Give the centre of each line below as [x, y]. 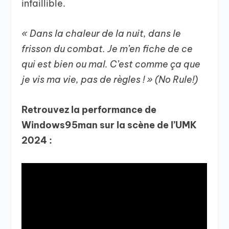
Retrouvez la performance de [89, 109]
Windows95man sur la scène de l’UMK [109, 125]
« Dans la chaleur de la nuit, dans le [101, 34]
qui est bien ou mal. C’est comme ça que [111, 64]
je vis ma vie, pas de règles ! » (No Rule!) [110, 80]
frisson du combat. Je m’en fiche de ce [107, 49]
